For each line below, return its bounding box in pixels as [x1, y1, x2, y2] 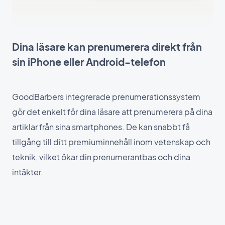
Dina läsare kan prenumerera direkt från [12, 40, 202, 53]
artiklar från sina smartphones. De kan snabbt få [12, 121, 190, 132]
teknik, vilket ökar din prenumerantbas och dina [12, 151, 190, 162]
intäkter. [12, 166, 43, 177]
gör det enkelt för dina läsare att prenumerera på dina [12, 106, 212, 117]
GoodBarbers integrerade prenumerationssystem [12, 91, 200, 102]
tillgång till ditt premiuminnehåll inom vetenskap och [12, 136, 210, 147]
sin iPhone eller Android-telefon [12, 55, 166, 68]
